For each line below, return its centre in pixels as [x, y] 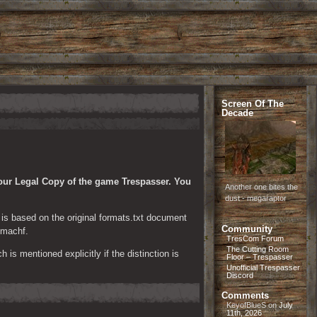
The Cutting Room [258, 249]
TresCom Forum [255, 238]
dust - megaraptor [256, 198]
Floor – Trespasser [260, 257]
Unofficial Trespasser [263, 267]
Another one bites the [261, 187]
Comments [245, 295]
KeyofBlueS [246, 305]
